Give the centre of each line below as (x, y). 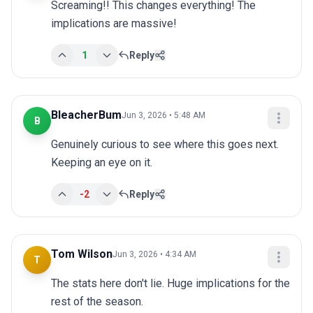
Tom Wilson (82, 254)
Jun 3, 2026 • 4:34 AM (154, 255)
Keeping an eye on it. (102, 163)
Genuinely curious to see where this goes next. (165, 145)
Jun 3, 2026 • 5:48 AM (163, 116)
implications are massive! (114, 24)
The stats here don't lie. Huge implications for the (170, 284)
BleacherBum (86, 115)
